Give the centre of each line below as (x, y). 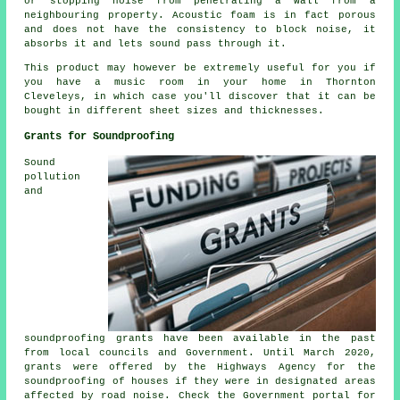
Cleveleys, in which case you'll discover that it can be (200, 96)
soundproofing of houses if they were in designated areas (200, 381)
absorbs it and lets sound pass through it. (156, 43)
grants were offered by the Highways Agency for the (200, 367)
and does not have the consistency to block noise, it (200, 29)
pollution (53, 176)
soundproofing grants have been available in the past (200, 338)
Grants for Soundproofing (100, 136)
